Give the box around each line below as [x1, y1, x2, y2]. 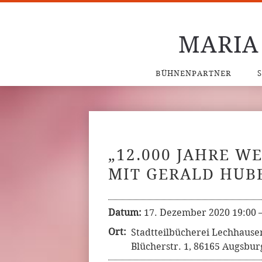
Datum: [108, 207, 142, 218]
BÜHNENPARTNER [155, 69, 232, 78]
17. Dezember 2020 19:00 [144, 207, 256, 218]
